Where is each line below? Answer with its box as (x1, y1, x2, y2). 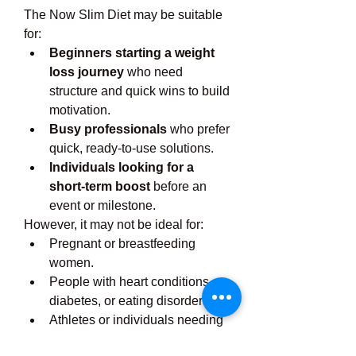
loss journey (49, 65, 124, 79)
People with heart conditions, (49, 275, 212, 288)
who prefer (167, 122, 230, 136)
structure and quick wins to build (49, 84, 230, 98)
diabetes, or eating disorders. (49, 294, 212, 308)
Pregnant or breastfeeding (49, 237, 195, 250)
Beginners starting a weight (49, 46, 215, 60)
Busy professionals (49, 122, 167, 136)
